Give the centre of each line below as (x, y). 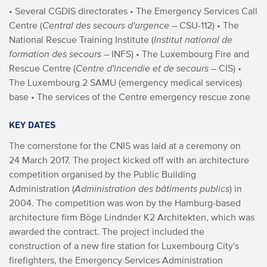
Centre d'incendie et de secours (142, 68)
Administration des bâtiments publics (152, 188)
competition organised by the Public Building (103, 174)
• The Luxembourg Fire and (191, 54)
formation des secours (55, 54)
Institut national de (193, 39)
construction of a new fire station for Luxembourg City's (124, 246)
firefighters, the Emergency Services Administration (116, 260)
